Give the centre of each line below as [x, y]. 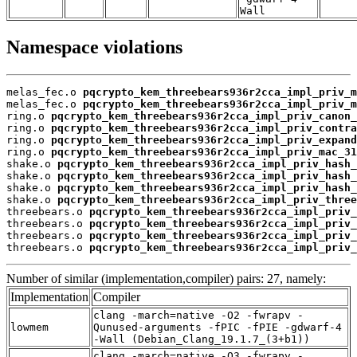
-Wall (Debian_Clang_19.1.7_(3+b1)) [202, 339]
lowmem [29, 328]
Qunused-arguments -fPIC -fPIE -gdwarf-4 [218, 328]
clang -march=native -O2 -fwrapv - [198, 316]
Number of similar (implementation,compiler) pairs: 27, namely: [166, 279]
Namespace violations [94, 47]
